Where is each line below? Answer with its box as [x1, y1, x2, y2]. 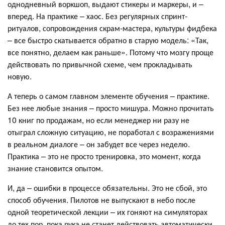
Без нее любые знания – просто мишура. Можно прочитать [8, 102, 214, 114]
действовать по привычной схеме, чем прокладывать [8, 58, 192, 70]
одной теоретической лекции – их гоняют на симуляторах [8, 206, 207, 218]
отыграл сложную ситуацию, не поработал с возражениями [8, 126, 214, 138]
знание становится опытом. [8, 162, 103, 174]
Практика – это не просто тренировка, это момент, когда [8, 150, 201, 162]
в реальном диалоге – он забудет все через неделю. [8, 138, 190, 150]
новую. [8, 70, 32, 82]
